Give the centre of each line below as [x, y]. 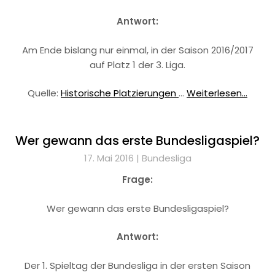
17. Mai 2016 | [113, 158]
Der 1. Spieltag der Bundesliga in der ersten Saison [137, 265]
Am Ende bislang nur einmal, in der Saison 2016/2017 [137, 50]
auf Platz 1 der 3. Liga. [137, 64]
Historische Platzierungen [120, 93]
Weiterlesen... [217, 93]
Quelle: [44, 93]
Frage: [137, 180]
